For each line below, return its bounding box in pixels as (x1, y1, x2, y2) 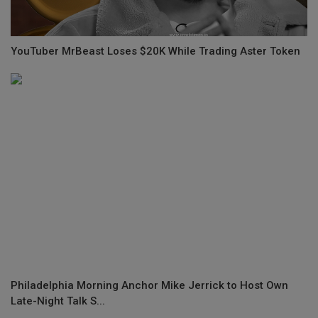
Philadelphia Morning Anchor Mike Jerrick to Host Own (11, 278, 288, 292)
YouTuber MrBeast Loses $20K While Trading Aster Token (11, 44, 300, 57)
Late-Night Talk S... (11, 294, 105, 307)
